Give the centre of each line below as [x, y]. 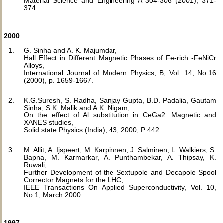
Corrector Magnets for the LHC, [74, 180]
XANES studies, [49, 122]
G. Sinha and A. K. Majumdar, [70, 50]
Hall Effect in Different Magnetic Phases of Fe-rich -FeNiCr [120, 58]
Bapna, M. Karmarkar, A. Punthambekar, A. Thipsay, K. [120, 157]
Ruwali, [35, 165]
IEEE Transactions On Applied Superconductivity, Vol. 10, [120, 187]
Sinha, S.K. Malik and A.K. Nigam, [77, 108]
